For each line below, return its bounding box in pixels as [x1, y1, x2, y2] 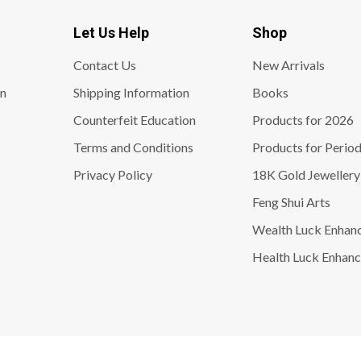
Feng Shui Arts [251, 193, 330, 210]
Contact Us [73, 56, 136, 73]
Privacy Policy [73, 166, 152, 182]
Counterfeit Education [73, 111, 196, 127]
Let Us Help [73, 23, 149, 41]
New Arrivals [251, 56, 325, 73]
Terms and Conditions [73, 139, 193, 155]
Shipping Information [73, 84, 189, 100]
